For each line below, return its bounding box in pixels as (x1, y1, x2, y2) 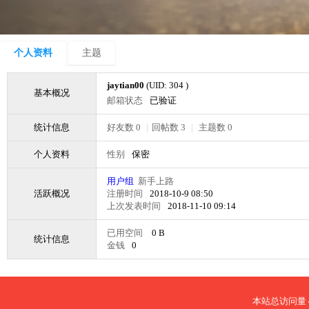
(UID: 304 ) (146, 80, 188, 90)
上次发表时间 (107, 201, 161, 211)
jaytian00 (107, 80, 146, 90)
